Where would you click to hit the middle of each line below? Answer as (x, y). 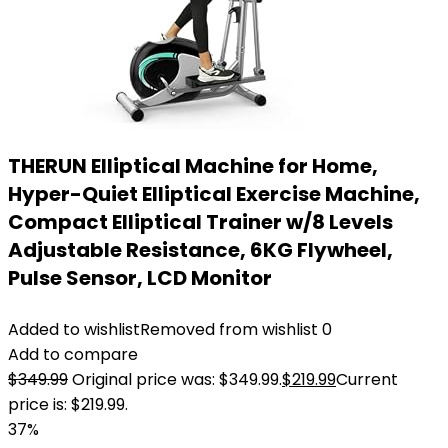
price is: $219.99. (68, 404)
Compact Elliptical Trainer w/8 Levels (200, 222)
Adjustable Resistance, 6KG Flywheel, (200, 250)
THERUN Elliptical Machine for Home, (193, 166)
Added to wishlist (74, 329)
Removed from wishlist (229, 329)
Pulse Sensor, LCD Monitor (140, 278)
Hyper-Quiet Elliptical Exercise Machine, (214, 194)
